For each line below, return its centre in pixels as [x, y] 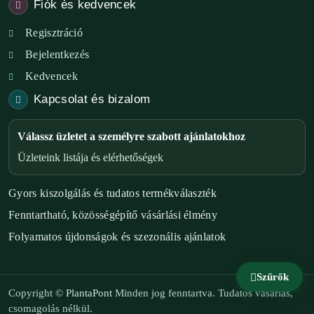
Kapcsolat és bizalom [92, 99]
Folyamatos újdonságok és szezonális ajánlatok [117, 237]
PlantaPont [89, 293]
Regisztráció [54, 33]
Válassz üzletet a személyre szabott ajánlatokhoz [131, 136]
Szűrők [273, 277]
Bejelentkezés [57, 54]
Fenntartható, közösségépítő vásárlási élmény [113, 215]
